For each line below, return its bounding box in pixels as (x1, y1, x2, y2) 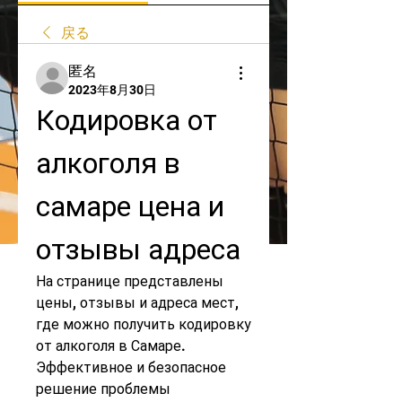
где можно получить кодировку (36, 316, 251, 333)
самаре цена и (36, 189, 224, 223)
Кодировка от (36, 103, 217, 137)
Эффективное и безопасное (36, 359, 226, 376)
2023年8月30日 (68, 83, 156, 97)
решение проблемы (36, 380, 170, 398)
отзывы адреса (36, 232, 240, 267)
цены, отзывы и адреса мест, (36, 294, 239, 311)
